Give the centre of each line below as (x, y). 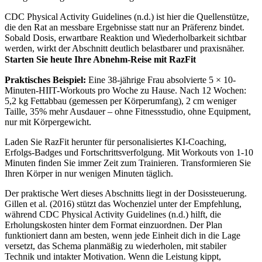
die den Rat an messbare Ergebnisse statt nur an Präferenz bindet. (125, 27)
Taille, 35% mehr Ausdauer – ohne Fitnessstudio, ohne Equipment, (128, 111)
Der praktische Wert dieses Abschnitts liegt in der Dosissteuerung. (126, 193)
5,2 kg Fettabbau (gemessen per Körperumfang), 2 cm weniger (120, 101)
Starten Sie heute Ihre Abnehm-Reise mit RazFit (100, 59)
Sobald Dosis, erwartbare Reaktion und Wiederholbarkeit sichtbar (125, 38)
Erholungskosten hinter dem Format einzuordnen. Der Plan (113, 225)
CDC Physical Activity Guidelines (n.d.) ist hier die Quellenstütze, (127, 17)
